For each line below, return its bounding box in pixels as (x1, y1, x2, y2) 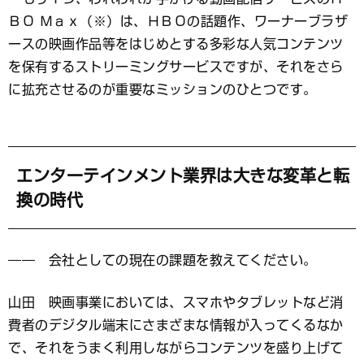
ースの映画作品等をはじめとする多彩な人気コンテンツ (8, 37, 344, 50)
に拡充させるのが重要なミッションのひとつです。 (8, 82, 317, 96)
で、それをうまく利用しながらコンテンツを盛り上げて (8, 340, 344, 354)
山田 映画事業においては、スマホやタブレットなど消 (8, 295, 344, 309)
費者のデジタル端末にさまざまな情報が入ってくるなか (8, 318, 344, 331)
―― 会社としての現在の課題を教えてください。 (8, 253, 317, 266)
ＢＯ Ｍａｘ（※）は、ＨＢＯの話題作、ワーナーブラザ (8, 14, 348, 28)
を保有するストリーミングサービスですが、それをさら (8, 59, 344, 73)
